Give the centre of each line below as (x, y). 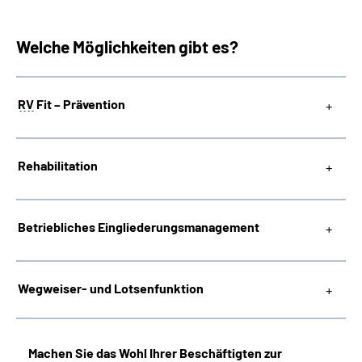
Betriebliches (58, 227)
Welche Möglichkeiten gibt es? (127, 46)
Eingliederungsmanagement (179, 227)
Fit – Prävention (80, 104)
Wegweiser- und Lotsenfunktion (111, 288)
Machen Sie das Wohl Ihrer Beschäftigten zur (155, 353)
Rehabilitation (58, 165)
